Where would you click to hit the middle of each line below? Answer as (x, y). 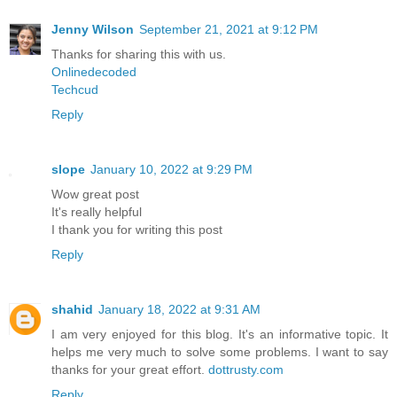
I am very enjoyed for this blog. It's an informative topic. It (220, 335)
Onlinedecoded (94, 72)
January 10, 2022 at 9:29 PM (171, 170)
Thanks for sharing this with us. (139, 54)
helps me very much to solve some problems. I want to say (220, 352)
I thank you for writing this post (137, 230)
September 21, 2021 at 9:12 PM (229, 30)
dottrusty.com (246, 370)
